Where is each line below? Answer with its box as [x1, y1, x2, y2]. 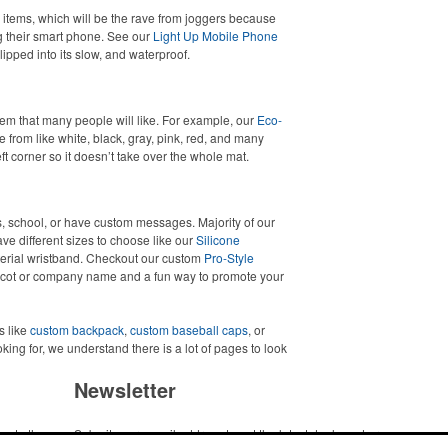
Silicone [196, 231, 240, 248]
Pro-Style [204, 249, 254, 266]
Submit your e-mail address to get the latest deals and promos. [74, 425, 412, 442]
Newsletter [74, 375, 176, 404]
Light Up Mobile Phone [153, 27, 278, 44]
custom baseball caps [130, 321, 248, 338]
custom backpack [30, 321, 124, 338]
